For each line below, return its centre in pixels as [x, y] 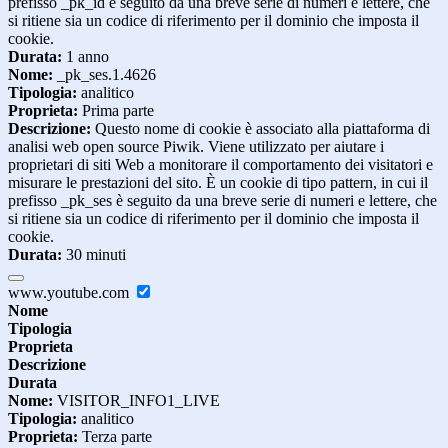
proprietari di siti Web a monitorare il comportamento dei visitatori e [220, 165]
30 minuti [94, 255]
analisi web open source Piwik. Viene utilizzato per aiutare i [196, 147]
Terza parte [115, 437]
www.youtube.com [70, 293]
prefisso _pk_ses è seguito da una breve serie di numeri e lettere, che [222, 201]
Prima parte [116, 111]
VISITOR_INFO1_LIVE [136, 401]
